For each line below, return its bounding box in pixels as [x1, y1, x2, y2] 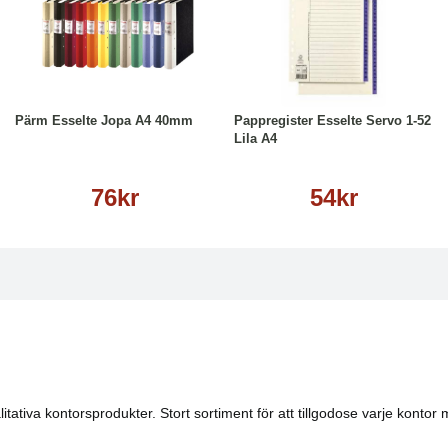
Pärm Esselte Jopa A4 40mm [15, 113, 193, 128]
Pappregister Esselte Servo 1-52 [234, 113, 431, 128]
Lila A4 [234, 131, 277, 146]
